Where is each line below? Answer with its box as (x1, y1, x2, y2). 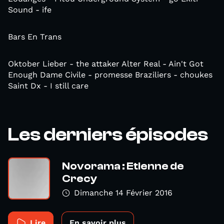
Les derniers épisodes (8, 123, 208, 145)
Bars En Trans (8, 31, 61, 41)
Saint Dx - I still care (8, 80, 88, 90)
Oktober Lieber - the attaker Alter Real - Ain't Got (8, 58, 203, 68)
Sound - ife (8, 4, 51, 14)
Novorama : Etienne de (62, 159, 184, 172)
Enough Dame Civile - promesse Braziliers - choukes (8, 69, 212, 79)
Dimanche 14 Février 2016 (74, 187, 172, 197)
